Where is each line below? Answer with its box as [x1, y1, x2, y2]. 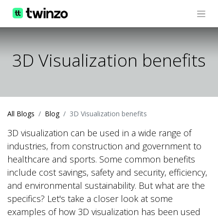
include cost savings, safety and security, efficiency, [7, 166, 207, 179]
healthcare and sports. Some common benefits [7, 153, 195, 165]
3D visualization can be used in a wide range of [7, 127, 191, 139]
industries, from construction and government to [7, 140, 201, 152]
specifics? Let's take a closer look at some [7, 193, 173, 205]
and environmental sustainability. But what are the [7, 180, 205, 192]
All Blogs [7, 109, 35, 119]
